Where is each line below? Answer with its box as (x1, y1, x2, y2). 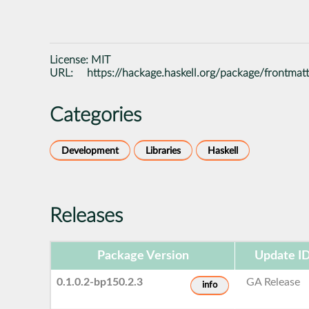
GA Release (246, 276, 301, 288)
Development (61, 145, 119, 156)
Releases (50, 206, 123, 226)
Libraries (146, 145, 181, 156)
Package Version (97, 249, 189, 262)
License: (50, 54, 91, 66)
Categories (50, 105, 141, 126)
